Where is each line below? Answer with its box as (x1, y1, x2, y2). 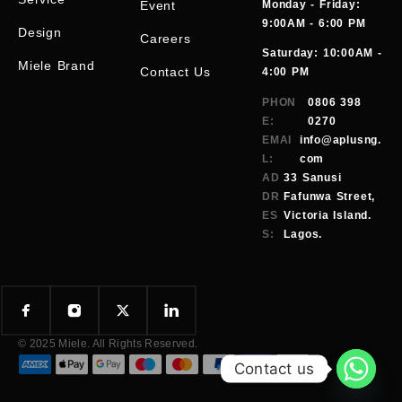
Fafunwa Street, (284, 189, 376, 203)
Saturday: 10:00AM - (262, 46, 382, 59)
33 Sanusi (284, 170, 342, 184)
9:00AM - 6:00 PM (262, 16, 366, 30)
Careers (140, 31, 191, 46)
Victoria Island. (284, 208, 371, 222)
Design (18, 24, 62, 39)
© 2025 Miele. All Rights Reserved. (18, 336, 198, 350)
